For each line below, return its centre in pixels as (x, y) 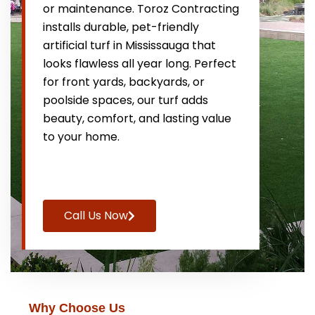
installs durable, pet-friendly (121, 27)
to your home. (81, 137)
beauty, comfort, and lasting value (137, 118)
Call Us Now (96, 216)
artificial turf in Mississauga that (129, 45)
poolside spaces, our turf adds (126, 100)
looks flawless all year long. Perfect (140, 64)
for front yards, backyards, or (124, 82)
